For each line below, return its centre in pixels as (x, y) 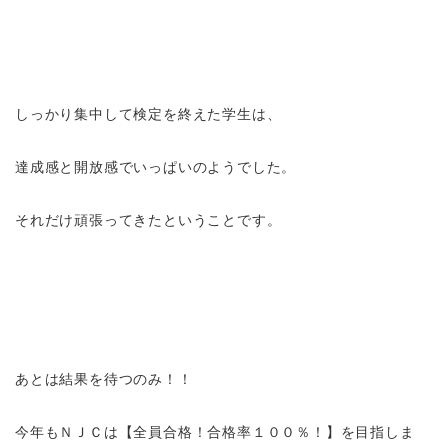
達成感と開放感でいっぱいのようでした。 (156, 167)
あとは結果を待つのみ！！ (104, 379)
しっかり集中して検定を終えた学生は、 (148, 114)
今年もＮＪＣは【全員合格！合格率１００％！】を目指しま (215, 432)
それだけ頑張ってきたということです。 (148, 220)
